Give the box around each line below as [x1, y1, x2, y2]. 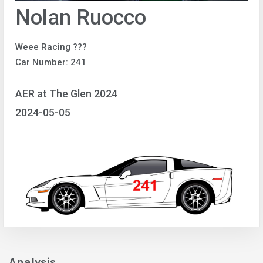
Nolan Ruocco [15, 5, 146, 30]
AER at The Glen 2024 [15, 87, 117, 100]
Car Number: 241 [15, 57, 86, 68]
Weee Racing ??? [15, 42, 87, 52]
